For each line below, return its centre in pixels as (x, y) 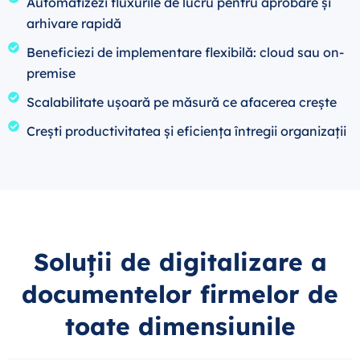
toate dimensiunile (180, 326)
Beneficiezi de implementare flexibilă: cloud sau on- (185, 52)
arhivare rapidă (74, 23)
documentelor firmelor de (180, 294)
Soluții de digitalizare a (180, 262)
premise (51, 73)
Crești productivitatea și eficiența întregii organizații (186, 131)
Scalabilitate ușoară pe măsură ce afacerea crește (181, 102)
